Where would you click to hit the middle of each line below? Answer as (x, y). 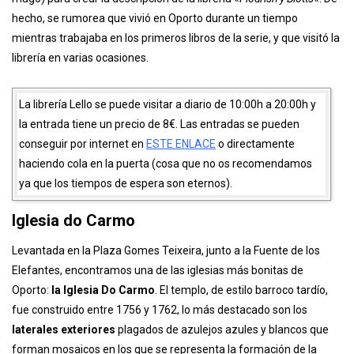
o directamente (255, 226)
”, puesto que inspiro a (98, 61)
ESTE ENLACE (181, 226)
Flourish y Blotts (277, 81)
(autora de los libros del (277, 61)
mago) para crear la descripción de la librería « (126, 81)
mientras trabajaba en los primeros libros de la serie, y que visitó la (176, 121)
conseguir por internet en (83, 226)
